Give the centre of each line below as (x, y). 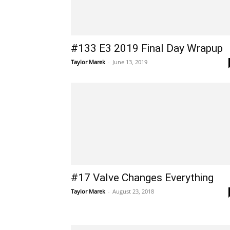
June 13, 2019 (130, 62)
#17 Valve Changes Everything (142, 178)
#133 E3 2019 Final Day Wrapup (147, 48)
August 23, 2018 (133, 191)
